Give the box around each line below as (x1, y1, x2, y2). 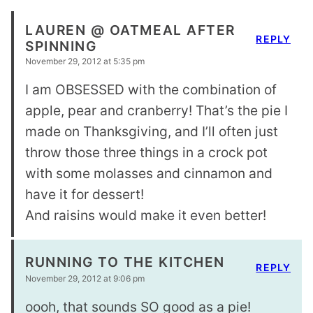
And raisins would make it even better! (25, 207, 266, 224)
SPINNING (25, 38, 97, 55)
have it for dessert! (25, 186, 144, 203)
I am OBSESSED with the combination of (25, 81, 277, 99)
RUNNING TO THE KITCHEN (25, 254, 225, 271)
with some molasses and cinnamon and (25, 165, 272, 182)
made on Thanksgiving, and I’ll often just (25, 123, 278, 140)
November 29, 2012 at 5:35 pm (25, 56, 145, 67)
